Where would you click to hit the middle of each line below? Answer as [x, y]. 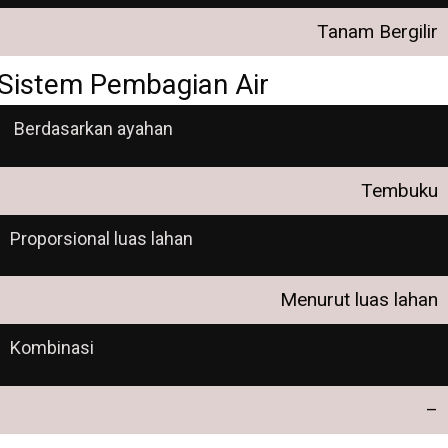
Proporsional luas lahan [101, 238]
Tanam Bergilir [377, 31]
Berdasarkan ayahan [91, 129]
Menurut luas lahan [359, 300]
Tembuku [399, 190]
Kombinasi [52, 348]
